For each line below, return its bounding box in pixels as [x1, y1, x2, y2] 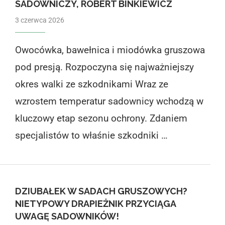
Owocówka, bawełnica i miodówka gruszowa [15, 44, 205, 56]
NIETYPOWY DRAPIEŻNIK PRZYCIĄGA [15, 198, 176, 209]
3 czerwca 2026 [15, 16, 64, 24]
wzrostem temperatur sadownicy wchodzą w [15, 95, 203, 107]
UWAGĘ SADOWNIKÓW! [15, 210, 119, 221]
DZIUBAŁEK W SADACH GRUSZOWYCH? [15, 185, 187, 196]
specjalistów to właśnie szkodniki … [15, 129, 168, 141]
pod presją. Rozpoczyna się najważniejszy [15, 61, 194, 73]
